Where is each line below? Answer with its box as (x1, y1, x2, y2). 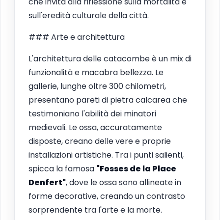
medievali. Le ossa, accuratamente (28, 121, 162, 133)
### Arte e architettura (28, 31, 125, 43)
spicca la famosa (28, 163, 96, 174)
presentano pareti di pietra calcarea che (28, 94, 187, 106)
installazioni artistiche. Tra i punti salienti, (28, 149, 184, 161)
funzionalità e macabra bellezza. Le (28, 66, 164, 78)
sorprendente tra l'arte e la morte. (28, 204, 162, 216)
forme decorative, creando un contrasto (28, 190, 185, 202)
